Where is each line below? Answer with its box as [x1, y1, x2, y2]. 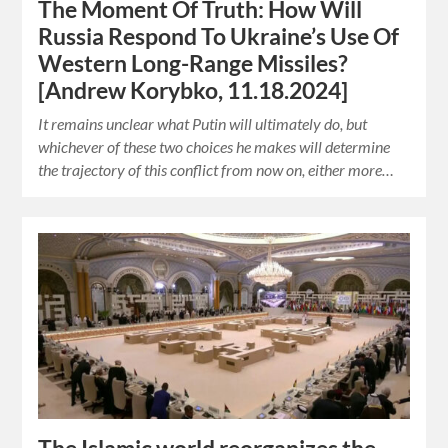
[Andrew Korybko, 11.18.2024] [38, 77, 349, 105]
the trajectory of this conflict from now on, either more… [38, 160, 395, 180]
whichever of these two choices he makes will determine [38, 137, 391, 157]
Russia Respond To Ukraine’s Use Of [38, 23, 400, 51]
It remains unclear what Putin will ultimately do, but [38, 114, 368, 134]
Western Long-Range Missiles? [38, 50, 349, 78]
